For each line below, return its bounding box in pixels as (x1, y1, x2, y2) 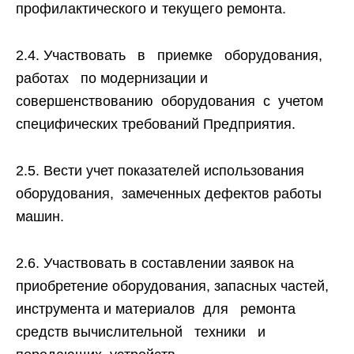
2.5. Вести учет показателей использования (16, 163, 304, 179)
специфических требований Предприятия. (16, 116, 296, 132)
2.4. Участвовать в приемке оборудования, (16, 47, 330, 63)
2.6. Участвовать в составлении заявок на (16, 255, 294, 271)
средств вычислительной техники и (16, 324, 269, 340)
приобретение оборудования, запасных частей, (16, 278, 329, 294)
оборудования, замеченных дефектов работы (16, 186, 322, 201)
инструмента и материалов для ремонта (16, 301, 296, 317)
